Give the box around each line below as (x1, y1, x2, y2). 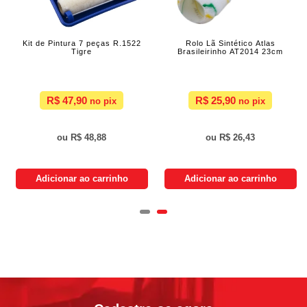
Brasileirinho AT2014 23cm (177, 47, 283, 56)
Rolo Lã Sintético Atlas (185, 39, 275, 48)
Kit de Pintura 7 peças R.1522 (22, 39, 141, 48)
